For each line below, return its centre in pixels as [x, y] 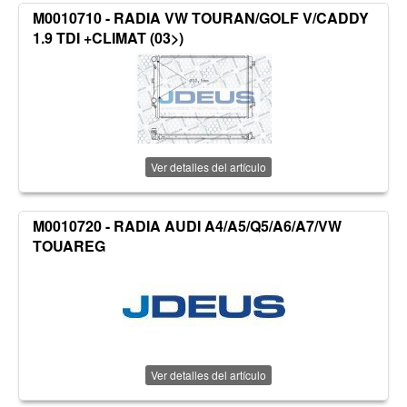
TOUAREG [69, 246]
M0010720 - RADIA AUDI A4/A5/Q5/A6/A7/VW [187, 226]
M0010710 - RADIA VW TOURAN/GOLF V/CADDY [201, 18]
